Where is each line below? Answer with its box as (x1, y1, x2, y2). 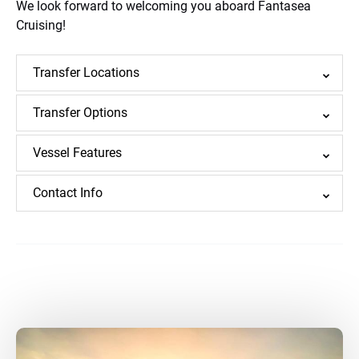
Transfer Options (33, 105, 127, 120)
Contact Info (33, 185, 103, 200)
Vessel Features (33, 145, 122, 160)
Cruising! (16, 18, 66, 33)
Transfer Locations (33, 65, 139, 80)
